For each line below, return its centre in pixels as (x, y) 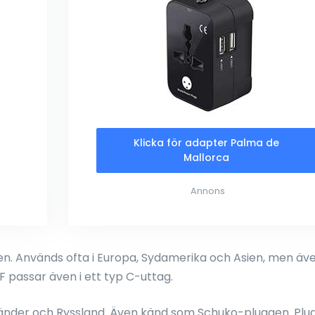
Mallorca (206, 157)
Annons (207, 191)
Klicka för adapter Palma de (206, 143)
